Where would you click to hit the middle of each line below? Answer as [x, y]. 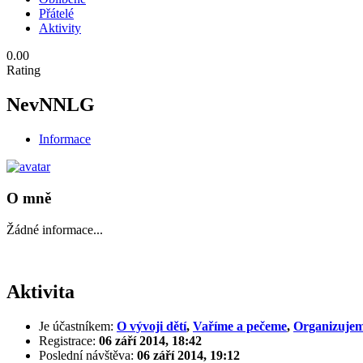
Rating [23, 70]
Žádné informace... [55, 229]
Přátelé [56, 14]
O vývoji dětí [152, 326]
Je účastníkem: [76, 326]
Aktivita [41, 291]
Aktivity [60, 28]
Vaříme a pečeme [240, 326]
